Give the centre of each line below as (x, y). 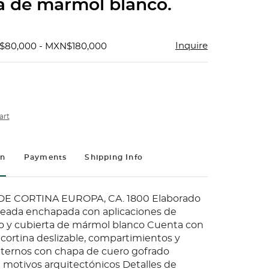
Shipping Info (114, 157)
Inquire (192, 46)
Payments (45, 157)
